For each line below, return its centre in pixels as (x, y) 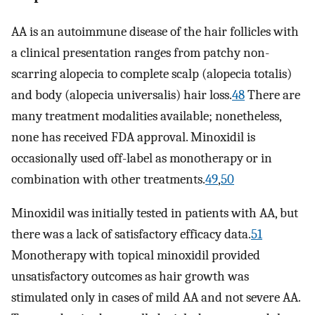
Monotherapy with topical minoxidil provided (136, 256)
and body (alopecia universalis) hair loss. (122, 95)
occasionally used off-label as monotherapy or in (142, 158)
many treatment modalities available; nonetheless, (146, 116)
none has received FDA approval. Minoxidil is (133, 137)
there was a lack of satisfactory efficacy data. (131, 234)
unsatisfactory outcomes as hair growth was (130, 277)
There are (272, 95)
